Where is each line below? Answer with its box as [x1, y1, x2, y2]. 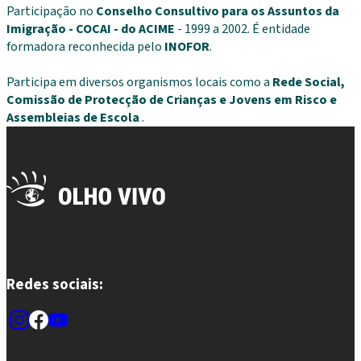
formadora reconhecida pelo [6, 37, 164, 56]
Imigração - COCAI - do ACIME [6, 19, 177, 38]
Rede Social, [272, 73, 345, 91]
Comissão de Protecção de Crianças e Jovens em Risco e [6, 90, 337, 109]
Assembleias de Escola [6, 108, 142, 127]
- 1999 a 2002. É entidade [177, 19, 310, 38]
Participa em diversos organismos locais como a [6, 73, 272, 91]
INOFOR [164, 37, 210, 56]
